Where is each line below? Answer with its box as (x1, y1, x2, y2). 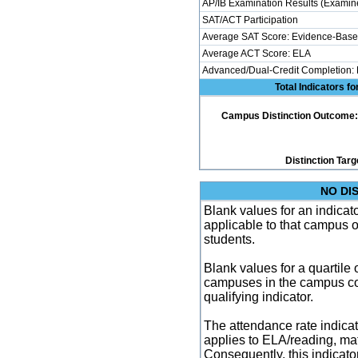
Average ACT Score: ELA (202, 48, 311, 59)
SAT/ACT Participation (202, 14, 298, 26)
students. (204, 233, 255, 246)
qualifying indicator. (204, 290, 313, 304)
